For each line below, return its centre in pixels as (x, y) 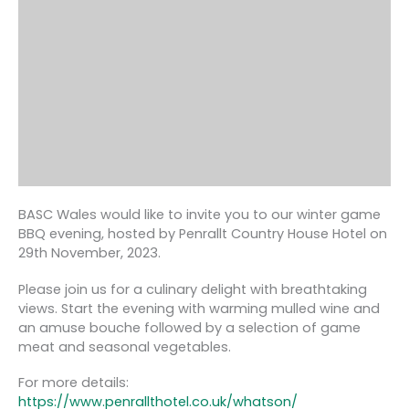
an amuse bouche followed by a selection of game (189, 327)
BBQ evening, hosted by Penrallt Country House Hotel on (203, 234)
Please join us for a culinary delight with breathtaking (193, 289)
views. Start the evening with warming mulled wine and (199, 308)
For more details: (73, 382)
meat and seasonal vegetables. (125, 346)
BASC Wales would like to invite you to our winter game (199, 215)
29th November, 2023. (89, 253)
